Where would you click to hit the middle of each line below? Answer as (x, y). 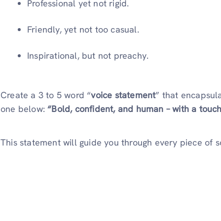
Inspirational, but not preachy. (88, 56)
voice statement (123, 95)
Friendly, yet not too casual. (83, 30)
